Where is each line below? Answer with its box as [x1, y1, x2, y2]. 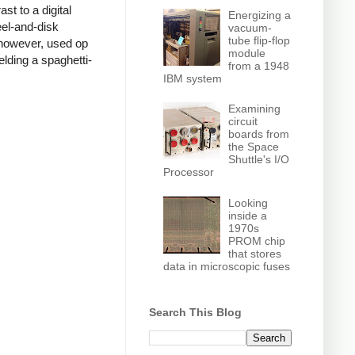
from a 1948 [228, 59, 290, 72]
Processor [162, 166, 214, 179]
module [228, 46, 266, 59]
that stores [228, 246, 282, 260]
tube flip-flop [228, 33, 291, 47]
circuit [228, 115, 258, 128]
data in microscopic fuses [162, 259, 290, 273]
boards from [228, 128, 290, 141]
